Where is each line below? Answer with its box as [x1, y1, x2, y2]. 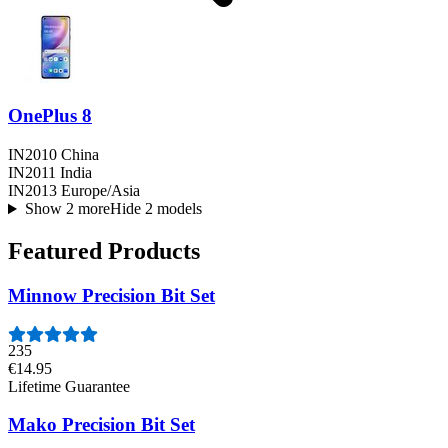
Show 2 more [24, 200, 110, 218]
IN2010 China [8, 146, 99, 164]
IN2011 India [8, 164, 92, 182]
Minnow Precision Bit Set [8, 285, 215, 307]
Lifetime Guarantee [8, 377, 130, 395]
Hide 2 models [109, 200, 202, 218]
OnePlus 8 [8, 105, 92, 127]
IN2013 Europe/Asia [8, 182, 140, 200]
